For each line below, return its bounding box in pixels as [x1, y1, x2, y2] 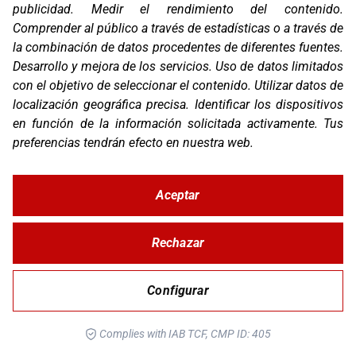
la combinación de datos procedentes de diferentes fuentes [13, 40, 340, 55]
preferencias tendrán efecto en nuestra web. [13, 135, 253, 150]
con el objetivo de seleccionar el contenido [13, 78, 248, 93]
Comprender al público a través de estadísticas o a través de [13, 21, 343, 36]
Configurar [147, 283, 209, 298]
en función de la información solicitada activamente [13, 116, 315, 131]
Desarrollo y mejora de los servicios [13, 59, 209, 74]
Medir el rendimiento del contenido [91, 2, 341, 17]
